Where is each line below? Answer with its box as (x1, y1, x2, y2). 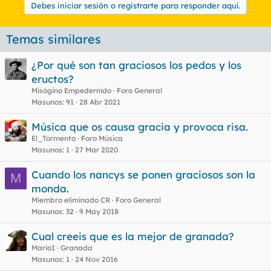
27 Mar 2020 (75, 145, 118, 154)
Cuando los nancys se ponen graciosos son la (31, 168, 255, 181)
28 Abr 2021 (79, 97, 120, 106)
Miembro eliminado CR (31, 195, 110, 204)
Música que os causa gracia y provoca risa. (31, 120, 248, 133)
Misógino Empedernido (31, 86, 111, 95)
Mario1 (31, 243, 55, 252)
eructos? (31, 73, 74, 85)
